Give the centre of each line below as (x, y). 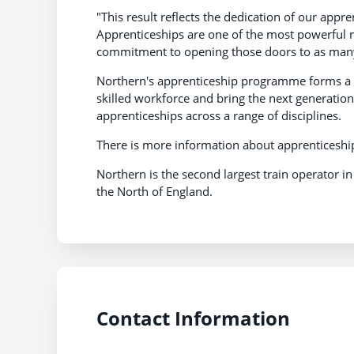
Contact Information (193, 318)
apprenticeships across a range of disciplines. (219, 115)
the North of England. (154, 191)
